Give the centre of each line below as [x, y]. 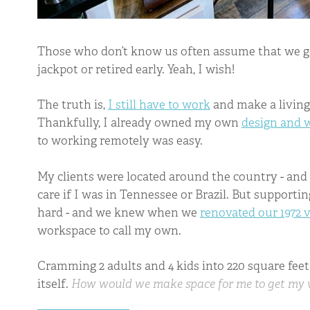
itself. [54, 284]
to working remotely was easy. [120, 141]
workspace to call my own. [109, 230]
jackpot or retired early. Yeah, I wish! [136, 69]
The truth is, [72, 105]
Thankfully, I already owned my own [139, 123]
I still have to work [159, 105]
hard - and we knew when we [118, 212]
